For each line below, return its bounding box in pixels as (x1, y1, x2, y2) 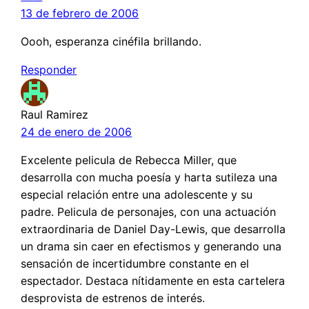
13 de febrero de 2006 (21, 6, 139, 21)
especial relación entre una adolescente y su (21, 188, 253, 202)
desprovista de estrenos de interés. (21, 291, 206, 306)
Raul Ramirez (21, 108, 89, 122)
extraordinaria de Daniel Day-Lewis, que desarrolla (21, 222, 286, 237)
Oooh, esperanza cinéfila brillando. (21, 34, 202, 49)
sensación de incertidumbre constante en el (21, 257, 250, 271)
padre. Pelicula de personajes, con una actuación (21, 205, 277, 219)
